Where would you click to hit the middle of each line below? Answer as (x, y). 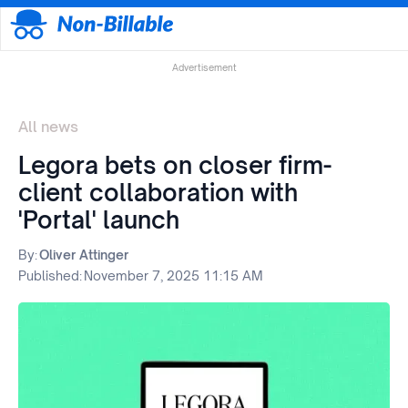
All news (48, 127)
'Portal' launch (99, 220)
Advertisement (204, 68)
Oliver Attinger (84, 255)
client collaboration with (158, 193)
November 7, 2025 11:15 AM (173, 276)
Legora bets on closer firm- (175, 165)
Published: (50, 276)
